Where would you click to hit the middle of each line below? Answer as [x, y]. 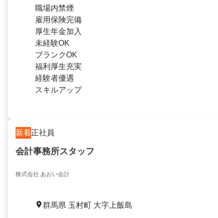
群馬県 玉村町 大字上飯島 [88, 205]
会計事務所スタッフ [55, 152]
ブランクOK [56, 54]
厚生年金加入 [58, 31]
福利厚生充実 [58, 66]
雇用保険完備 [58, 19]
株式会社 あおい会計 [43, 174]
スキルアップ [58, 90]
